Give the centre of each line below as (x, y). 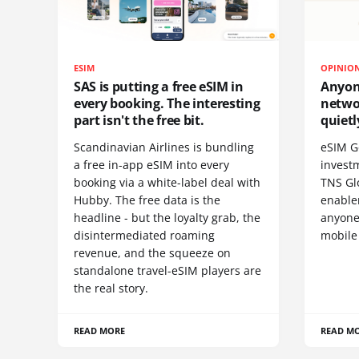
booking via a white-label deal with (167, 183)
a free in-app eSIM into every (151, 165)
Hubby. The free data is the (147, 200)
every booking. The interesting (167, 104)
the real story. (111, 288)
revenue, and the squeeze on (152, 253)
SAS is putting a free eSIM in (159, 87)
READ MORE (100, 331)
